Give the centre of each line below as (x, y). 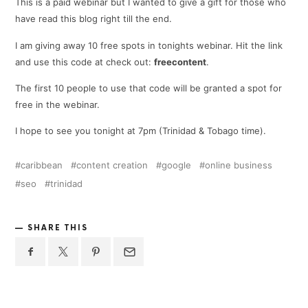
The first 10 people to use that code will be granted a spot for (149, 88)
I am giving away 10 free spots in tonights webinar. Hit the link (149, 45)
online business (239, 165)
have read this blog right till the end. (94, 19)
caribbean (42, 165)
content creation (112, 165)
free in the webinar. (58, 105)
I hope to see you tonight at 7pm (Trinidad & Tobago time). (141, 131)
